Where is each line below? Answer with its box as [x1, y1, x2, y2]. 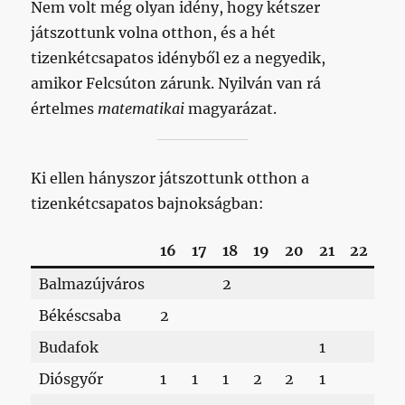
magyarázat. [184, 99, 278, 118]
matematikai [98, 99, 185, 118]
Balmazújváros [39, 274, 146, 293]
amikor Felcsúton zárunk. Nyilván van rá [31, 73, 322, 92]
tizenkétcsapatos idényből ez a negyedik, [31, 48, 326, 67]
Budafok [39, 337, 99, 356]
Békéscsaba [39, 306, 122, 325]
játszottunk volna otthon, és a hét [31, 23, 277, 42]
